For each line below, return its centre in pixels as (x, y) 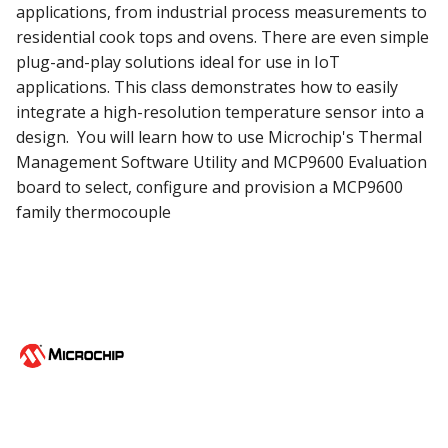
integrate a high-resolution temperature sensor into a (220, 112)
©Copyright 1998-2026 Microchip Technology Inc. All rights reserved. (224, 437)
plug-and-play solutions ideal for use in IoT (178, 62)
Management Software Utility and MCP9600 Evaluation (221, 162)
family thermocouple (93, 212)
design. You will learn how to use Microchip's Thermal (219, 137)
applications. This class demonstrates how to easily (207, 87)
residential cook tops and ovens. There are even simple (222, 37)
